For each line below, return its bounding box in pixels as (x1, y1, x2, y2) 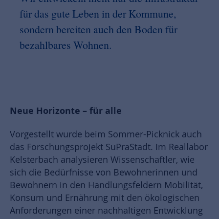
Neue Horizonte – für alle (10, 104, 122, 116)
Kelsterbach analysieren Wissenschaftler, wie (10, 153, 195, 165)
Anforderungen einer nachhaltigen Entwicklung (10, 204, 203, 216)
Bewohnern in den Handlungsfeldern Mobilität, (10, 179, 203, 191)
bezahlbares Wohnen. (20, 38, 111, 52)
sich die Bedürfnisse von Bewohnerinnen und (10, 166, 197, 178)
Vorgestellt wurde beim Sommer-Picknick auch (10, 128, 202, 140)
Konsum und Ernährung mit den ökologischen (10, 192, 199, 203)
